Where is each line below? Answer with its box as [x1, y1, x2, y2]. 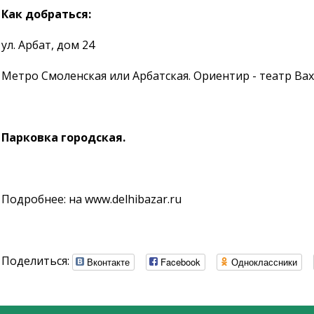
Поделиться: [1, 253, 72, 268]
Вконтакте [87, 254, 130, 268]
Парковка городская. [1, 130, 125, 145]
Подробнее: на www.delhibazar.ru [1, 191, 182, 207]
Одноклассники [231, 254, 297, 268]
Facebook [161, 254, 200, 268]
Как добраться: [1, 6, 91, 22]
